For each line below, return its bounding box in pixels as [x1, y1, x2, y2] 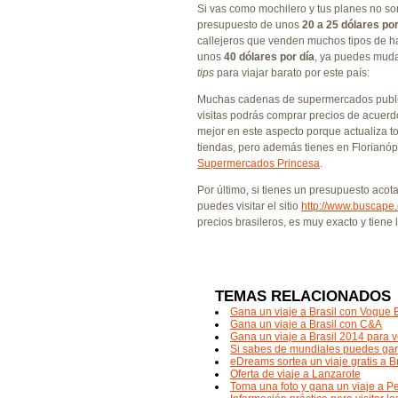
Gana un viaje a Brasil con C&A [230, 318, 382, 330]
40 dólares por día [224, 51, 314, 63]
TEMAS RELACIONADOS [215, 288, 391, 305]
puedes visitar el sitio [197, 200, 301, 212]
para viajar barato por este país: [214, 67, 370, 79]
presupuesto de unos [197, 19, 302, 31]
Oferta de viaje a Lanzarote [230, 368, 361, 380]
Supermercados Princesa [197, 157, 320, 170]
